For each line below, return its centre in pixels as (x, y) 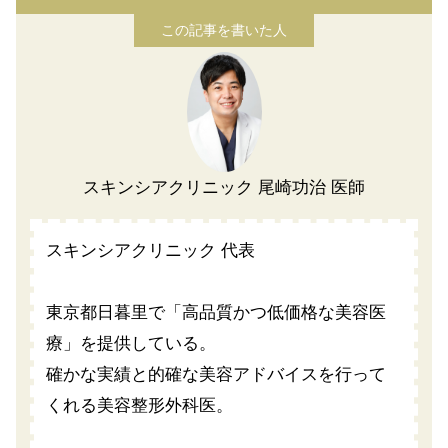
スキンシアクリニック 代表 (150, 251)
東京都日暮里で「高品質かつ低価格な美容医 (216, 313)
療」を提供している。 (131, 344)
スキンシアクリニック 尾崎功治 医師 (224, 188)
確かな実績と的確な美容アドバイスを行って (216, 375)
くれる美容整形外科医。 (139, 406)
